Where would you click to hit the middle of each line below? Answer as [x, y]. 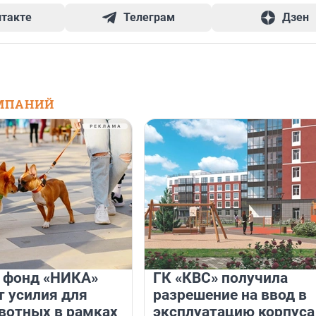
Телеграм [150, 18]
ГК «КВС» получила [220, 278]
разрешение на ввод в [230, 295]
